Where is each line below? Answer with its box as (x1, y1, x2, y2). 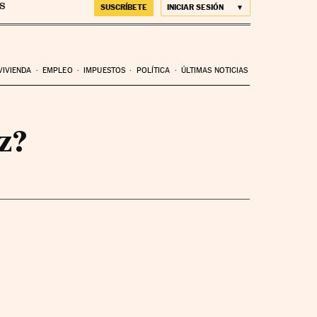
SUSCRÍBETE (100, 2, 147, 12)
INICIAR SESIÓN (166, 2, 224, 12)
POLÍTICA (136, 65, 171, 75)
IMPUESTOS (83, 65, 126, 75)
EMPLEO (42, 65, 73, 75)
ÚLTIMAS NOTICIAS (180, 65, 248, 75)
